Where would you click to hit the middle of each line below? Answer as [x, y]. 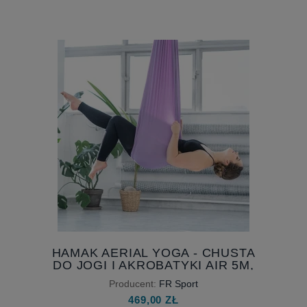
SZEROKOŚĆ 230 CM [153, 278]
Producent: [133, 283]
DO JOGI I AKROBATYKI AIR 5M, [153, 266]
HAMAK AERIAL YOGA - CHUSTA [153, 253]
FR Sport [179, 283]
